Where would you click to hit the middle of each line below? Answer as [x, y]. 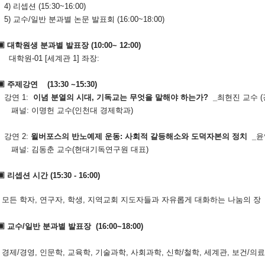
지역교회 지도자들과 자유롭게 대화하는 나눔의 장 [174, 199]
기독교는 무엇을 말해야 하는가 [150, 97]
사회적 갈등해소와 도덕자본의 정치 [186, 136]
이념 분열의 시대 [62, 97]
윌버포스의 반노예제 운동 [75, 136]
